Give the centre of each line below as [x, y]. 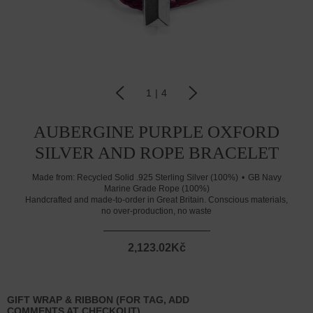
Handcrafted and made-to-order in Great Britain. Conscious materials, [156, 200]
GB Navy [264, 177]
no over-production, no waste [156, 211]
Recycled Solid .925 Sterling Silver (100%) [157, 177]
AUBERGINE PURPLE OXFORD [156, 132]
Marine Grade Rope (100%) [156, 189]
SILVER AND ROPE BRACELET [156, 153]
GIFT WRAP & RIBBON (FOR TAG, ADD [98, 300]
